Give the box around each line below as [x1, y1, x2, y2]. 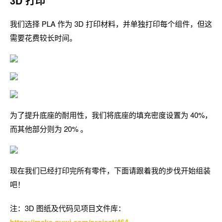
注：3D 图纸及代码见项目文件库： [10, 203, 125, 213]
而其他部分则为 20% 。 [10, 123, 88, 134]
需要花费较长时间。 [10, 32, 77, 43]
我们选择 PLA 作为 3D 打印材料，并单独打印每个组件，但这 [10, 18, 212, 29]
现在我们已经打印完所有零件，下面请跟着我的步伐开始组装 [10, 165, 211, 175]
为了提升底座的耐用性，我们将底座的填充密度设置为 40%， [10, 110, 212, 120]
